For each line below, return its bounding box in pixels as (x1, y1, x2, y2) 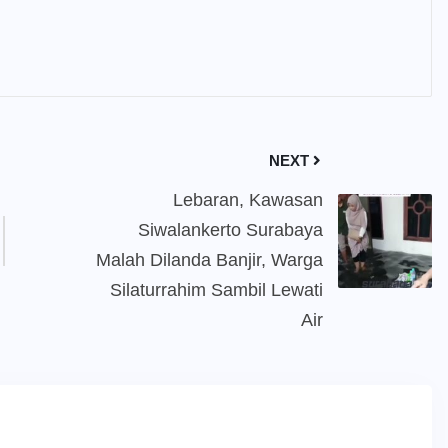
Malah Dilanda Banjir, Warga (95, 250, 323, 270)
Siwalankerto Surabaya (137, 220, 323, 240)
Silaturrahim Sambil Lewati (109, 280, 323, 300)
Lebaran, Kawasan (172, 190, 323, 210)
